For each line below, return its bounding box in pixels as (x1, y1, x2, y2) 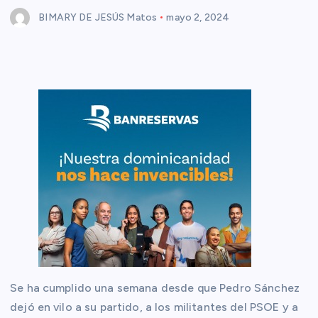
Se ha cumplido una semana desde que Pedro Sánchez (10, 281, 300, 295)
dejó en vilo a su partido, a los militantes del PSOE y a (10, 300, 298, 314)
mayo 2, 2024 (166, 11, 230, 23)
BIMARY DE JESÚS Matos (38, 11, 158, 23)
